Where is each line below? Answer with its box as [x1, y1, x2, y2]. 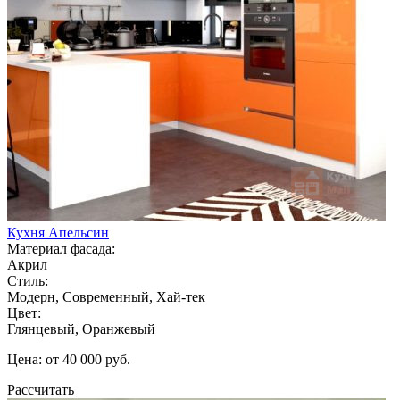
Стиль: [7, 272, 48, 288]
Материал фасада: [7, 240, 115, 256]
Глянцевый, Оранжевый [7, 321, 155, 337]
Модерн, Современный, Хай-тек [7, 288, 205, 304]
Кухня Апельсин [7, 224, 109, 240]
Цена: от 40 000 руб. [7, 351, 130, 367]
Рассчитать [7, 381, 74, 397]
